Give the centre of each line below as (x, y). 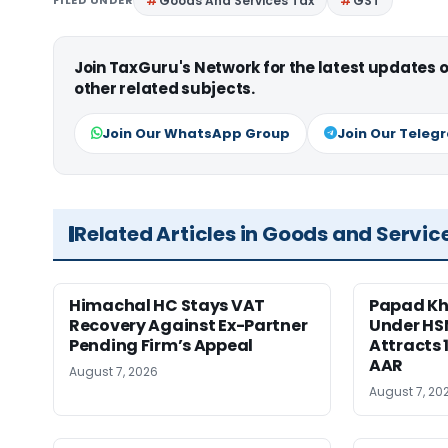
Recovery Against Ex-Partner (188, 326)
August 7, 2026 (113, 372)
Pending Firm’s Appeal (161, 346)
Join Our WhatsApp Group (196, 134)
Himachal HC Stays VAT (167, 306)
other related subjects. (164, 89)
